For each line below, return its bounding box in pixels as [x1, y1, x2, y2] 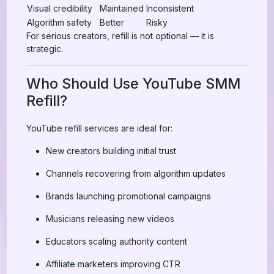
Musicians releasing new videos [46, 213, 174, 224]
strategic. [26, 43, 63, 54]
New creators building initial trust [46, 146, 176, 156]
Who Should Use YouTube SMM [26, 75, 240, 92]
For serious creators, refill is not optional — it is [26, 31, 214, 41]
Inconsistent [146, 3, 194, 13]
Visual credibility [27, 3, 92, 13]
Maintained [100, 3, 144, 13]
